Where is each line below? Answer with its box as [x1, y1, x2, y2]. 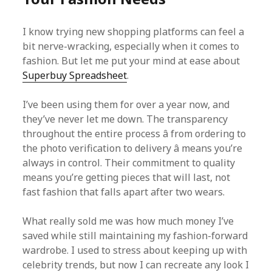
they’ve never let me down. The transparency [22, 112, 228, 126]
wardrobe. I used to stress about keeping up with [22, 243, 248, 257]
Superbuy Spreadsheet [22, 69, 127, 82]
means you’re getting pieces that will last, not [22, 171, 231, 184]
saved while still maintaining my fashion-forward [22, 229, 248, 242]
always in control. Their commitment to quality [22, 156, 236, 169]
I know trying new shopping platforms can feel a [22, 25, 245, 38]
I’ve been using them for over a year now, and [22, 98, 230, 111]
